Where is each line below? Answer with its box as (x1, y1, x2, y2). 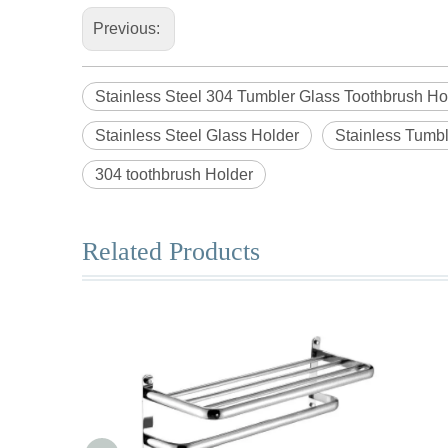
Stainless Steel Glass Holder (95, 126, 299, 144)
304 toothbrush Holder (95, 165, 253, 183)
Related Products (82, 236, 260, 266)
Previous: (93, 19, 164, 37)
